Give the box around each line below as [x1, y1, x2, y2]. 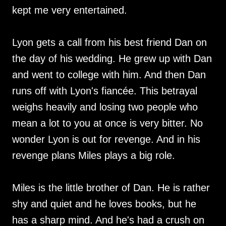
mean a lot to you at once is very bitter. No [12, 118, 203, 129]
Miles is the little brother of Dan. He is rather [12, 182, 210, 194]
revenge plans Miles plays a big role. [12, 150, 175, 161]
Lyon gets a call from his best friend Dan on [12, 37, 207, 48]
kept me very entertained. [12, 5, 127, 16]
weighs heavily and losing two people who [12, 101, 198, 113]
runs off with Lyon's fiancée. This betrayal [12, 85, 197, 97]
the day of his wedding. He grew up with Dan [12, 53, 212, 65]
